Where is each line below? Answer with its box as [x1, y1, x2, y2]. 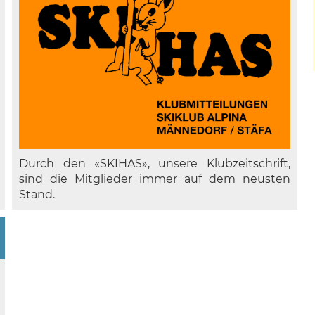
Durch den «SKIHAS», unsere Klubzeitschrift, [19, 157, 290, 171]
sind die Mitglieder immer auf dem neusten [19, 172, 290, 186]
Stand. [19, 188, 56, 202]
